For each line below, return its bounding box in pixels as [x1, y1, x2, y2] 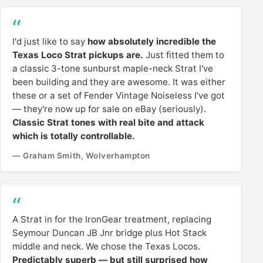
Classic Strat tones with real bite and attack [12, 117, 204, 129]
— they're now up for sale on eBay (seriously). [12, 103, 206, 115]
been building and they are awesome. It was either [12, 76, 225, 88]
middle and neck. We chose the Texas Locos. [12, 241, 200, 252]
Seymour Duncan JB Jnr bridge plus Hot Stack [12, 227, 207, 238]
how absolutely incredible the [87, 36, 216, 48]
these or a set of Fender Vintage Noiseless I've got [12, 90, 225, 102]
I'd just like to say [12, 36, 87, 48]
